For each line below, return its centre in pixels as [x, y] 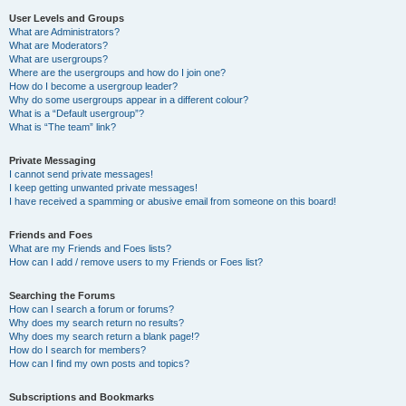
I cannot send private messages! [81, 174]
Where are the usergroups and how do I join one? [117, 72]
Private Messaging [53, 160]
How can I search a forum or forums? [92, 309]
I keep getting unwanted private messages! [103, 188]
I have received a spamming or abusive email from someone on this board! [173, 201]
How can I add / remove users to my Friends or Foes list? [136, 262]
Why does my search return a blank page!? [104, 336]
